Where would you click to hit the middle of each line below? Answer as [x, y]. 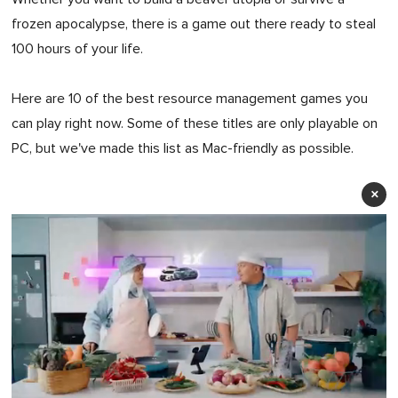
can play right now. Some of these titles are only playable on [195, 124]
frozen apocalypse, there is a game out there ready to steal [194, 24]
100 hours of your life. [77, 49]
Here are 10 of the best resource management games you [190, 99]
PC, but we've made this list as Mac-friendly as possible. [183, 149]
